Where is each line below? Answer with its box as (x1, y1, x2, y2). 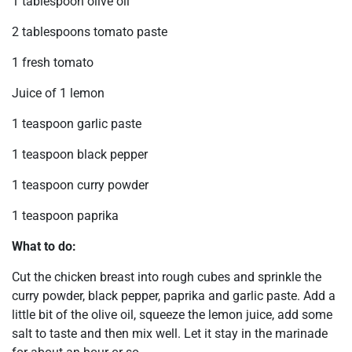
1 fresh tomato (12, 55, 93, 71)
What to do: (12, 239, 76, 255)
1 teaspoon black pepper (12, 147, 148, 163)
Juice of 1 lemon (12, 86, 104, 101)
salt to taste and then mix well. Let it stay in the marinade (12, 326, 328, 342)
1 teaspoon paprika (12, 208, 119, 224)
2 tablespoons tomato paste (12, 24, 167, 40)
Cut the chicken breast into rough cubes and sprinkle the (12, 269, 321, 285)
